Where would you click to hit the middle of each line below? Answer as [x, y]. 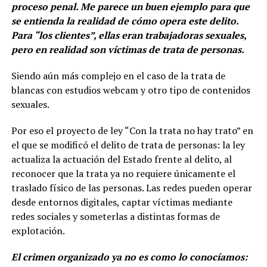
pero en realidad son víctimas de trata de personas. [128, 50]
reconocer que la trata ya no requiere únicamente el [123, 174]
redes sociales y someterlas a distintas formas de [115, 217]
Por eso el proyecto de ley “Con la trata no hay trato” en [132, 131]
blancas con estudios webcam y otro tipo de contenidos [131, 90]
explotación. [38, 231]
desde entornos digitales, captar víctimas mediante [122, 202]
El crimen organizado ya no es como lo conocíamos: [129, 257]
